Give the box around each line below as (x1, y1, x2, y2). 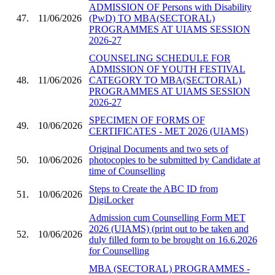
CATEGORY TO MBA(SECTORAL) (88, 74, 241, 85)
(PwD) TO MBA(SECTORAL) (88, 12, 215, 23)
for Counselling (88, 245, 149, 256)
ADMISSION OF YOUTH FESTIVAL (88, 63, 246, 74)
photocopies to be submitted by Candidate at (88, 154, 260, 165)
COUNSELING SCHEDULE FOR (88, 52, 231, 63)
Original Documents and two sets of (88, 143, 228, 154)
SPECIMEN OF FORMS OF (88, 114, 205, 125)
